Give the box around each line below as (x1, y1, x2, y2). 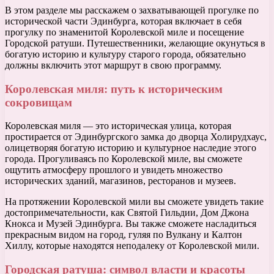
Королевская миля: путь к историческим (5, 82, 223, 95)
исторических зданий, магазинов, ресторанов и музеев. (5, 176, 236, 187)
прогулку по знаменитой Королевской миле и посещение (5, 26, 244, 37)
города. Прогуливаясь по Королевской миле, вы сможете (5, 154, 242, 165)
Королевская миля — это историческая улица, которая (5, 120, 231, 131)
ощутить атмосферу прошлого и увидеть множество (5, 165, 223, 176)
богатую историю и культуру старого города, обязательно (5, 48, 246, 59)
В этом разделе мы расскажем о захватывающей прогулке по (5, 4, 259, 15)
